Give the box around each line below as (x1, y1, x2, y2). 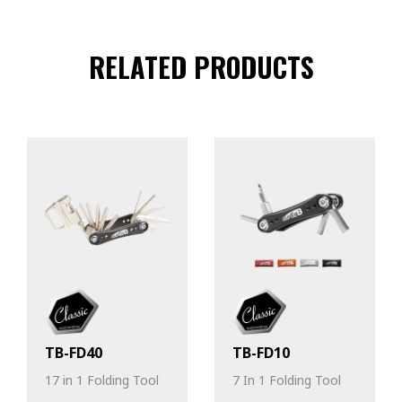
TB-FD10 (232, 343, 290, 363)
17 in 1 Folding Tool (45, 371, 159, 389)
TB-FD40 (45, 343, 102, 363)
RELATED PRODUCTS (88, 46, 314, 87)
